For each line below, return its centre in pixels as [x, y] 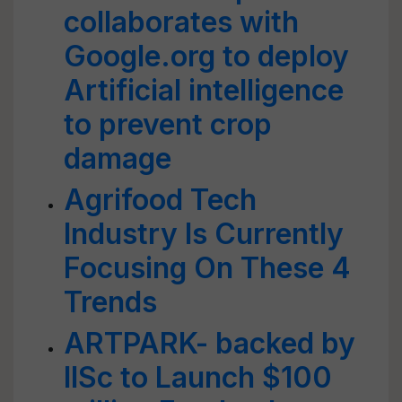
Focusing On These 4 [207, 268]
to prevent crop [168, 124]
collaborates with [181, 22]
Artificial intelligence [204, 90]
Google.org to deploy [206, 56]
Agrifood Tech [160, 200]
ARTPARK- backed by [210, 343]
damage [118, 158]
